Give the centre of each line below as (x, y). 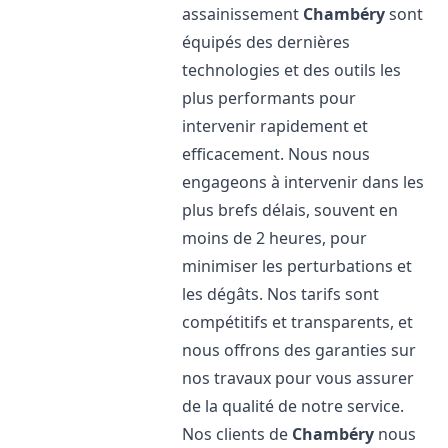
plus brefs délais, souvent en (290, 210)
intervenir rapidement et (275, 126)
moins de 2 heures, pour (275, 238)
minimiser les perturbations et (297, 266)
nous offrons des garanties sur (299, 350)
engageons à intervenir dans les (303, 182)
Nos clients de (237, 434)
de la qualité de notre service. (293, 406)
